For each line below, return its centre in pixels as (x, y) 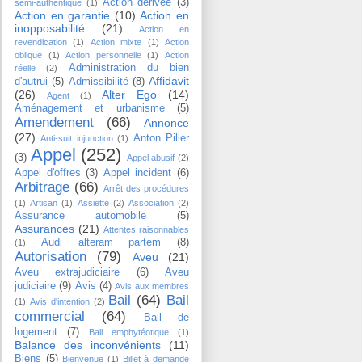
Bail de (166, 317)
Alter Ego (129, 94)
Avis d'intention (59, 301)
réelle (25, 67)
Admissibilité (98, 81)
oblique (28, 55)
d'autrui (31, 81)
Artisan (44, 202)
